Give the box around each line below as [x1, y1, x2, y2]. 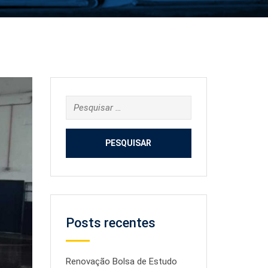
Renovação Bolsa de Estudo [65, 256, 177, 267]
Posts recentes [65, 215, 156, 230]
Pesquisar [65, 98, 108, 108]
